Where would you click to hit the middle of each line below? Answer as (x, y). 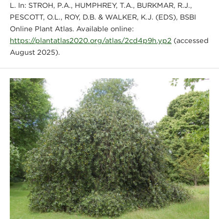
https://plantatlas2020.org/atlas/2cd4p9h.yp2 (90, 40)
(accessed (190, 40)
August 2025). (35, 52)
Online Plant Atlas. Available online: (72, 28)
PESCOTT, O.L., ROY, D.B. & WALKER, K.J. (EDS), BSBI (103, 17)
